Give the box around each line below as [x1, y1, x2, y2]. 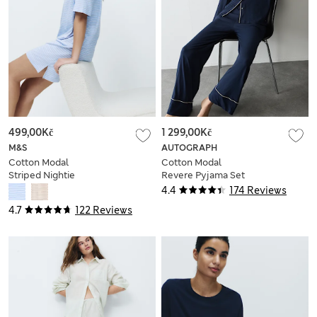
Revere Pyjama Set [161, 168, 245, 181]
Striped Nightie [8, 168, 75, 181]
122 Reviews [75, 203, 132, 217]
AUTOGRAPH [161, 142, 217, 154]
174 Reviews [229, 183, 287, 197]
